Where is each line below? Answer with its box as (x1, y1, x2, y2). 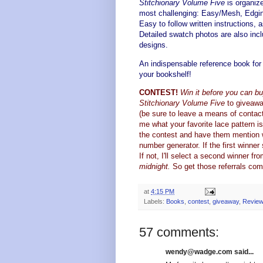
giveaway (213, 197, 239, 205)
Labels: (144, 197, 166, 205)
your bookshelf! (139, 69, 191, 79)
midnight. (139, 161, 173, 171)
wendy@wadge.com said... (166, 247, 254, 256)
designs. (139, 41, 168, 50)
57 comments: (139, 224, 219, 240)
